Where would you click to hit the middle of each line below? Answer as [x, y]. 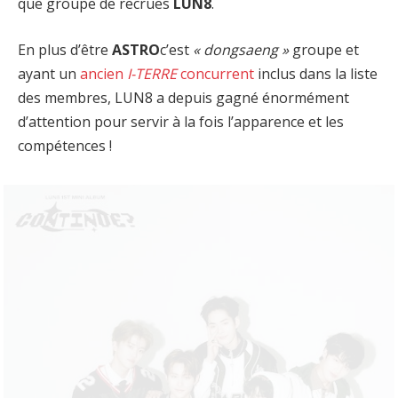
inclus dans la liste [316, 73]
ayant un [49, 73]
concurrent [215, 73]
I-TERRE [152, 73]
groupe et [324, 49]
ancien [103, 73]
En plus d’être [65, 49]
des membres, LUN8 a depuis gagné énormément [183, 97]
